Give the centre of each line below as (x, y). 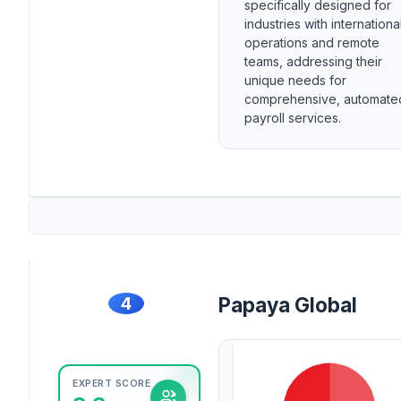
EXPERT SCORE (111, 384)
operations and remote (312, 43)
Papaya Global (288, 305)
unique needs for (295, 81)
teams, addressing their (313, 62)
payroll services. (293, 118)
